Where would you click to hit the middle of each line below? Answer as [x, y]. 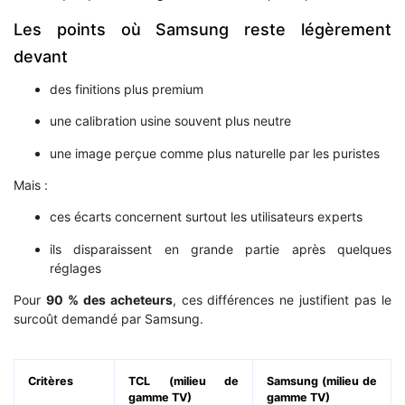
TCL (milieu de [184, 381]
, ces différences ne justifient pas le [282, 300]
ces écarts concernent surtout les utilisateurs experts [206, 217]
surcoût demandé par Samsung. [108, 319]
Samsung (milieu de [322, 381]
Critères [51, 381]
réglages [75, 268]
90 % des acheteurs [109, 300]
